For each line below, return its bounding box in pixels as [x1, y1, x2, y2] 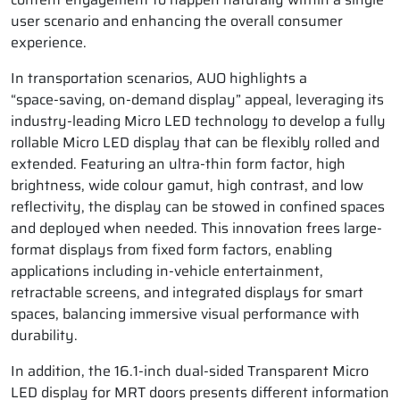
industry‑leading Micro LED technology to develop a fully [11, 110, 386, 133]
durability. [11, 324, 78, 347]
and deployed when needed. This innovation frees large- [11, 217, 382, 240]
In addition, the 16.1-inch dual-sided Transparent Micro [11, 360, 369, 383]
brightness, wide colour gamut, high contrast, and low [11, 174, 363, 197]
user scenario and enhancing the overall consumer [11, 10, 343, 33]
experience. [11, 31, 87, 54]
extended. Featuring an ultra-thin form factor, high [11, 153, 346, 176]
